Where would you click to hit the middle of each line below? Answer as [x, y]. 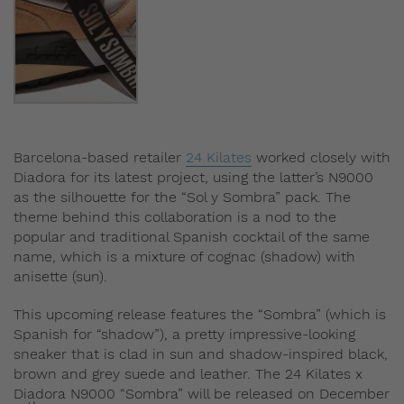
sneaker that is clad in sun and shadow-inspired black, [201, 353]
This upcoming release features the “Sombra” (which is [200, 314]
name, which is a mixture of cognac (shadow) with [184, 256]
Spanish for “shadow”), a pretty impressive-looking [184, 334]
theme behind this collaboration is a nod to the [175, 216]
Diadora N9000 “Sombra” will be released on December [202, 393]
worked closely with [321, 157]
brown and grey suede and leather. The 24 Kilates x [188, 373]
